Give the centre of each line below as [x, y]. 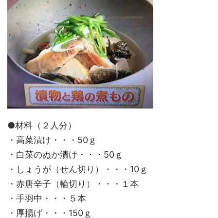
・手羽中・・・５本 [47, 198]
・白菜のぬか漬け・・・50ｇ [65, 154]
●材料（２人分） [42, 125]
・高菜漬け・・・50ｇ [52, 140]
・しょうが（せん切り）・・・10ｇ [78, 169]
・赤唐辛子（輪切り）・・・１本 [73, 184]
